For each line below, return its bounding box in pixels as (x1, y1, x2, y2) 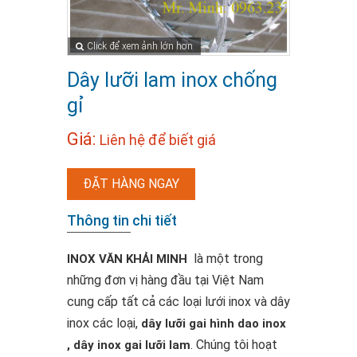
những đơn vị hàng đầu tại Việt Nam (67, 273, 264, 288)
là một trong (190, 251, 263, 267)
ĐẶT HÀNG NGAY (83, 176, 179, 192)
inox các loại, (67, 316, 141, 331)
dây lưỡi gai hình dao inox (141, 316, 286, 331)
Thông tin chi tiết (67, 212, 177, 229)
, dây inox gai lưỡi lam (67, 338, 190, 353)
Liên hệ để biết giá (100, 131, 216, 149)
